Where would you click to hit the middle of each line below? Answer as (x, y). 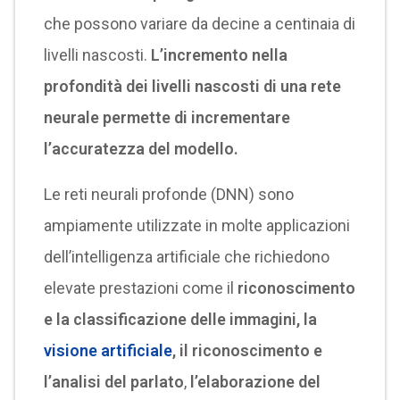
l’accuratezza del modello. (141, 149)
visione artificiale (108, 350)
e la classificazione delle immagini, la (180, 319)
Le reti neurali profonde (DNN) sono (168, 194)
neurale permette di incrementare (167, 117)
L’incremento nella (217, 55)
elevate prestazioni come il (140, 288)
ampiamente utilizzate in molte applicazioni (196, 225)
